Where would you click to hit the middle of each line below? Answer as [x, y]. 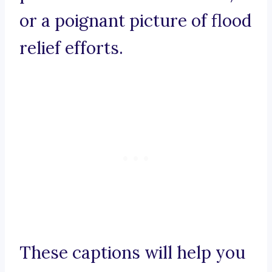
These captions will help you [132, 253]
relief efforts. [71, 48]
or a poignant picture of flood [135, 21]
